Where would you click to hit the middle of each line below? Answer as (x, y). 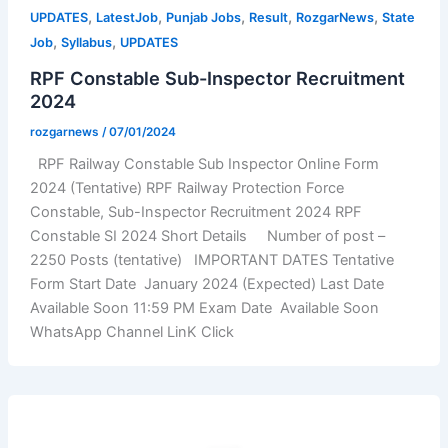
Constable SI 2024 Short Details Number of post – (207, 236)
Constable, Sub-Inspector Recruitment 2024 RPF (195, 212)
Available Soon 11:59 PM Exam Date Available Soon (204, 308)
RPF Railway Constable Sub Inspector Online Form (204, 164)
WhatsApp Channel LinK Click (131, 332)
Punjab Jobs (203, 17)
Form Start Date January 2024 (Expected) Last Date (206, 284)
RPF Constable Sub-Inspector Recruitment (217, 77)
